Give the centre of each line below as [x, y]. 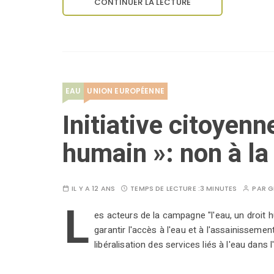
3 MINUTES [218, 189]
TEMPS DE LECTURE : [165, 189]
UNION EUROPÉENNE [126, 91]
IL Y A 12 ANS [94, 189]
